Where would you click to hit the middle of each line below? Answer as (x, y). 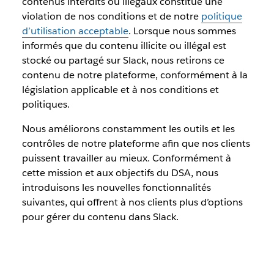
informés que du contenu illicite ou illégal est (124, 46)
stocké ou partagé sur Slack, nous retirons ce (123, 60)
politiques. (46, 104)
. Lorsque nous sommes (182, 31)
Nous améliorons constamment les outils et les (128, 129)
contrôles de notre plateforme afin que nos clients (136, 143)
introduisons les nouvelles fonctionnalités (116, 187)
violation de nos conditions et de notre (111, 16)
